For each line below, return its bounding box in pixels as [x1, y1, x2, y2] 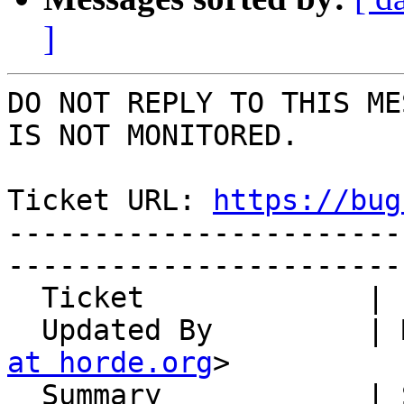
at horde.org [7, 346, 213, 380]
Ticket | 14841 [7, 281, 41, 315]
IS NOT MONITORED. [7, 119, 298, 152]
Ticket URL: [7, 184, 213, 217]
